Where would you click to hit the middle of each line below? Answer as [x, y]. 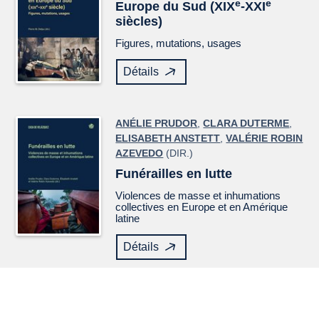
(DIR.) [178, 153]
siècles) [139, 22]
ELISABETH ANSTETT [168, 138]
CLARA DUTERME [246, 124]
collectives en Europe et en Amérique [202, 207]
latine [128, 219]
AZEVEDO [140, 153]
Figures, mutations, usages [179, 43]
